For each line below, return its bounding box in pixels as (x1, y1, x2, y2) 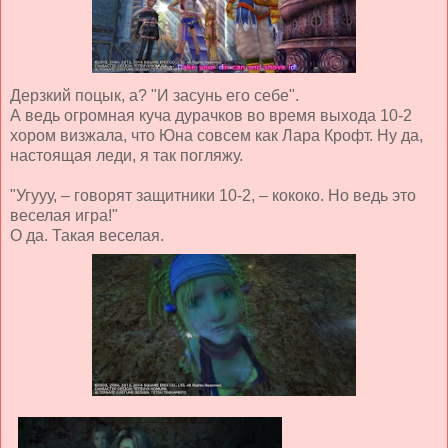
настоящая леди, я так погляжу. (10, 146, 243, 164)
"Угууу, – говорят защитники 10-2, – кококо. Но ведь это (10, 186, 416, 204)
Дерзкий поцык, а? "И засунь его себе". (10, 86, 299, 104)
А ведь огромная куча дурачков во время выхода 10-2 (10, 106, 412, 124)
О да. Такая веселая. (10, 226, 164, 244)
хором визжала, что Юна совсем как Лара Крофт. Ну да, (10, 126, 423, 144)
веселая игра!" (10, 206, 118, 224)
